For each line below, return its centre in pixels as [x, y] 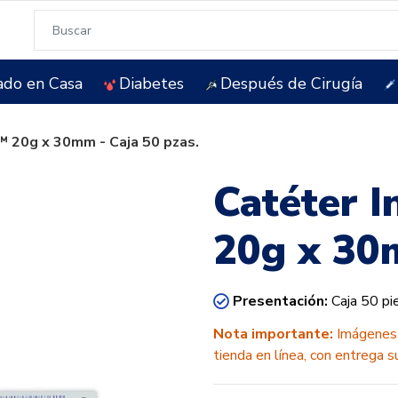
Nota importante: [273, 334]
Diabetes [151, 83]
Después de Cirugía [291, 83]
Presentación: [282, 301]
